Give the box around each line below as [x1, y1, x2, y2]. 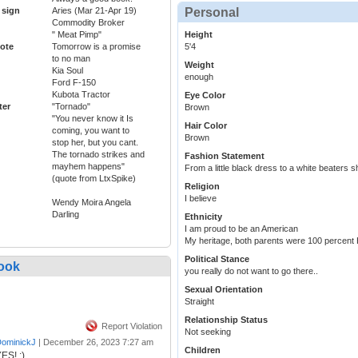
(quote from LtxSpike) [52, 173, 136, 184]
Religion [185, 181, 220, 192]
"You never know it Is [52, 113, 133, 124]
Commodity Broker [52, 18, 125, 28]
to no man [52, 54, 90, 64]
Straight [185, 296, 214, 307]
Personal [185, 6, 239, 20]
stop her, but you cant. [52, 137, 138, 148]
